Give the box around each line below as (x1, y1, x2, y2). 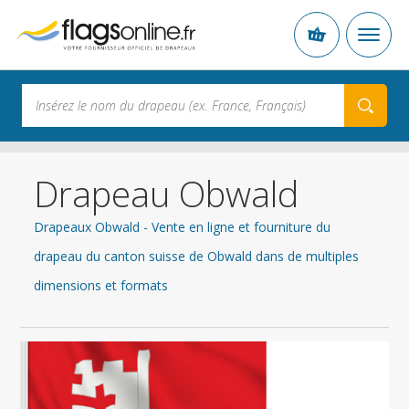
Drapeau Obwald (34, 169, 299, 217)
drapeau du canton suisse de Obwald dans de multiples (34, 247, 360, 265)
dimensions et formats (34, 277, 169, 294)
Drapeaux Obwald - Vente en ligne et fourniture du (34, 218, 331, 236)
